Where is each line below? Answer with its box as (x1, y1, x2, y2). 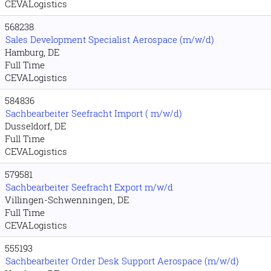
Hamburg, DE (5, 46, 59, 58)
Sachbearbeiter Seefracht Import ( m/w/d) (5, 107, 182, 119)
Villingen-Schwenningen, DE (5, 194, 129, 206)
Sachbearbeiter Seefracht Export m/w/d (5, 181, 173, 193)
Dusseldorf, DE (5, 120, 66, 132)
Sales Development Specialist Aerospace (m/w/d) (5, 33, 214, 45)
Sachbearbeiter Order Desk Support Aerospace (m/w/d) (5, 255, 239, 267)
